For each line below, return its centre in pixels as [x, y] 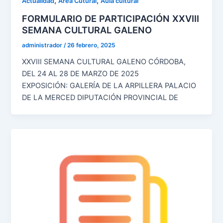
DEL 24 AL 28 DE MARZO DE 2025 [92, 73]
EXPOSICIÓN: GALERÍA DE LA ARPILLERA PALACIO [109, 85]
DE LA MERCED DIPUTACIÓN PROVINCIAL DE [100, 97]
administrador [43, 45]
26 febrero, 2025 [91, 45]
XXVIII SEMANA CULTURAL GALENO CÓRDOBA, [104, 61]
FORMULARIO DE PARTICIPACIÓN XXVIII [111, 19]
